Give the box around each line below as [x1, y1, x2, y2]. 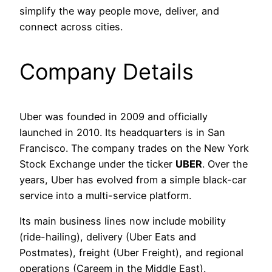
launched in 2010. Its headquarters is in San [19, 126, 225, 138]
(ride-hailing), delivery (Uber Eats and [19, 230, 196, 243]
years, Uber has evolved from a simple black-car [19, 173, 246, 186]
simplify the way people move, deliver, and [19, 4, 219, 17]
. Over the [202, 157, 248, 170]
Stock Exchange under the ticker [19, 157, 175, 170]
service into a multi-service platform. [19, 189, 191, 202]
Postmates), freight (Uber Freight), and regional [19, 246, 243, 259]
